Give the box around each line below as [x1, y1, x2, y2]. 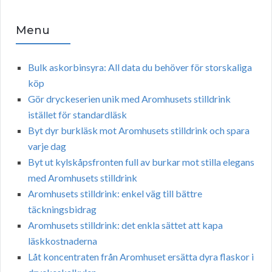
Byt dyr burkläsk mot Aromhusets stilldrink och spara [28, 124, 250, 137]
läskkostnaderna [28, 235, 97, 247]
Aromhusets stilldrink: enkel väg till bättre [28, 188, 202, 200]
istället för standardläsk [28, 109, 127, 121]
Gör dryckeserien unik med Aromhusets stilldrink [28, 93, 231, 105]
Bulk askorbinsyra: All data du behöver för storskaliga [28, 61, 252, 73]
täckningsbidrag [28, 203, 97, 216]
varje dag [28, 140, 66, 152]
